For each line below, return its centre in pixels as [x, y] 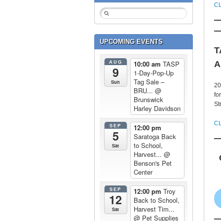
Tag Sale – [149, 82]
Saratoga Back [155, 137]
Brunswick [148, 100]
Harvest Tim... [154, 209]
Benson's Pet [152, 163]
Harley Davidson [157, 109]
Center [143, 172]
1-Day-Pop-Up [153, 73]
